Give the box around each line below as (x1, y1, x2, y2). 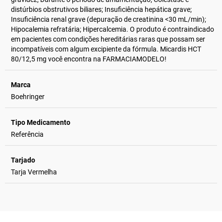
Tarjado (11, 156, 35, 164)
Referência (11, 130, 44, 138)
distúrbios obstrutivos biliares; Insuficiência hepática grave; (11, 5, 192, 13)
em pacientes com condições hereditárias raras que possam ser (11, 35, 205, 43)
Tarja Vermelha (11, 167, 57, 176)
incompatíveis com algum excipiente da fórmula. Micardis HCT (11, 45, 201, 53)
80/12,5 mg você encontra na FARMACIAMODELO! (11, 55, 166, 63)
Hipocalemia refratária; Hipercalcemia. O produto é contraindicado (11, 25, 214, 33)
